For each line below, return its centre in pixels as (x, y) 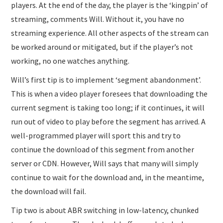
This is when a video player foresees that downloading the (110, 93)
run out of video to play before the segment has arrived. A (109, 121)
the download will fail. (49, 191)
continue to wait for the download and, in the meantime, (108, 177)
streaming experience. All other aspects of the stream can (110, 33)
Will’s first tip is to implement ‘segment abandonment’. (106, 79)
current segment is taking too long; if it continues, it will (108, 107)
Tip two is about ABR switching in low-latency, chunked (105, 210)
